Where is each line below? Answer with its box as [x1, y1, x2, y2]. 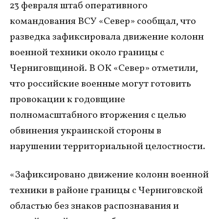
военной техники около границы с [10, 46, 164, 60]
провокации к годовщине [10, 93, 125, 107]
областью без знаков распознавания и [10, 199, 179, 213]
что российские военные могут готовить [10, 77, 191, 91]
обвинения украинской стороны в [10, 124, 161, 138]
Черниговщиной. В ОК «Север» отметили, [10, 62, 198, 75]
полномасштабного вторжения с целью [10, 109, 186, 122]
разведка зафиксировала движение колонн [10, 30, 204, 44]
